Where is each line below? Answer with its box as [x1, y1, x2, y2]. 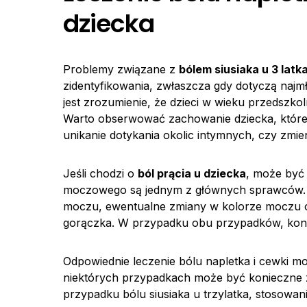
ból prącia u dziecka [138, 167, 246, 180]
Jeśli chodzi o [63, 167, 138, 180]
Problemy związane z [63, 62, 179, 76]
